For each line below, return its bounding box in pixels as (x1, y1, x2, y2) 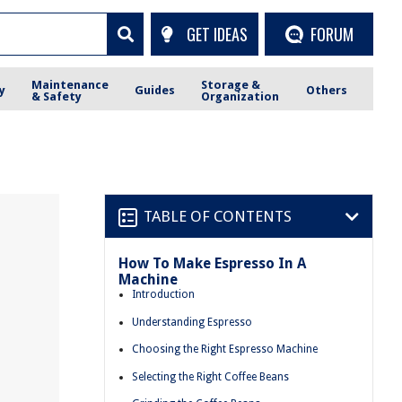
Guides (135, 83, 176, 97)
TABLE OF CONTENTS (144, 206, 292, 225)
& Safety (31, 89, 83, 103)
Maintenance (31, 77, 109, 92)
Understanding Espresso (132, 315, 252, 328)
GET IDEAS (186, 22, 248, 46)
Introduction (132, 288, 195, 301)
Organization (201, 89, 280, 103)
